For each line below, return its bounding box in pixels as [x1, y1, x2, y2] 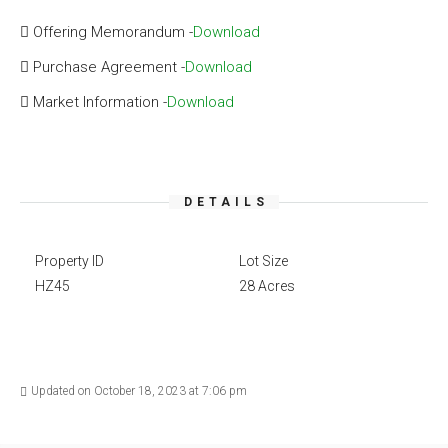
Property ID [35, 253, 104, 269]
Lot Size [239, 253, 288, 269]
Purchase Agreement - [33, 58, 185, 76]
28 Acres [239, 278, 295, 294]
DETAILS [184, 195, 269, 209]
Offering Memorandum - [33, 23, 193, 41]
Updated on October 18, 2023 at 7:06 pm [31, 384, 247, 398]
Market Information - [33, 93, 167, 111]
